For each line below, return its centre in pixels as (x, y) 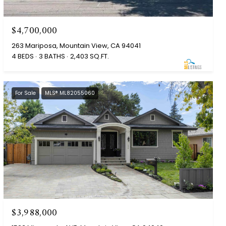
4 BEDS (23, 56)
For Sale (26, 93)
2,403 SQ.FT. (90, 56)
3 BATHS (52, 56)
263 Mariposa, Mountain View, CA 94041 (76, 45)
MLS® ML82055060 (70, 93)
